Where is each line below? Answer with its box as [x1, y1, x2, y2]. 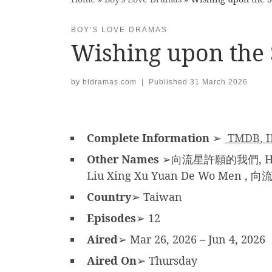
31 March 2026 [189, 78, 248, 87]
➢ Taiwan [131, 189, 182, 205]
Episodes [87, 211, 136, 226]
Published [148, 78, 190, 87]
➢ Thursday [137, 253, 197, 268]
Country [87, 189, 131, 205]
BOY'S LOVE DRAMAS [71, 25, 168, 35]
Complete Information [87, 131, 212, 146]
